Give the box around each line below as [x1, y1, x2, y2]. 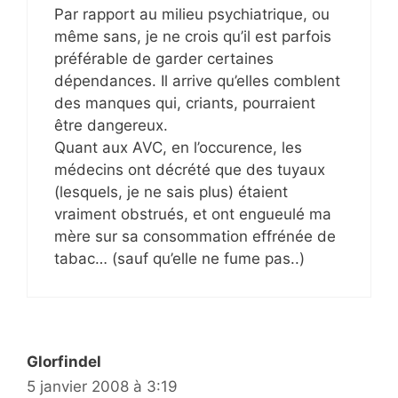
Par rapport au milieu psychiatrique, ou [54, 5, 330, 23]
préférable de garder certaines [54, 50, 274, 68]
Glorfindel [27, 353, 101, 370]
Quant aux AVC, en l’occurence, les [54, 139, 302, 156]
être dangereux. [54, 116, 168, 134]
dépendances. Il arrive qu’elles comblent [54, 72, 340, 90]
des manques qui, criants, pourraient [54, 94, 315, 112]
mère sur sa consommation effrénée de [54, 227, 336, 245]
